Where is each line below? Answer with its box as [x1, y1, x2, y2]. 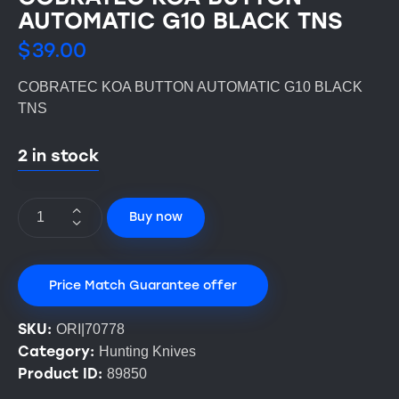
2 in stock [18, 145, 99, 166]
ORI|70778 [56, 321, 125, 337]
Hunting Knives [99, 343, 196, 359]
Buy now [129, 209, 183, 225]
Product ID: [18, 364, 107, 382]
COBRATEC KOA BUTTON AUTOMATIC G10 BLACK [18, 78, 362, 94]
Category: [18, 342, 99, 360]
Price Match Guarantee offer [49, 277, 237, 293]
